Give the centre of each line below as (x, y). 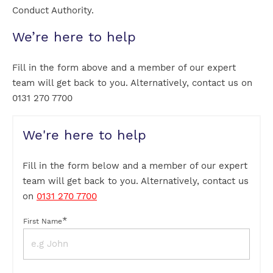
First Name (42, 222)
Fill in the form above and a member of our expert (124, 68)
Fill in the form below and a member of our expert (135, 166)
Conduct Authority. (53, 11)
